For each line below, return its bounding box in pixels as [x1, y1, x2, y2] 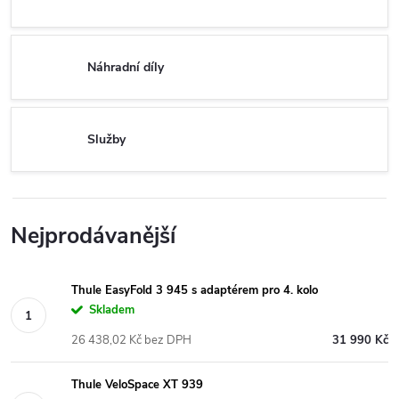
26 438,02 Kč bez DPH [71, 332, 191, 348]
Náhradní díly [87, 58, 164, 76]
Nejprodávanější [11, 221, 175, 251]
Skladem [89, 302, 134, 318]
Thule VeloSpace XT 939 [71, 377, 203, 393]
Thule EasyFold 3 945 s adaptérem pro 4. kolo [71, 282, 318, 298]
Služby [87, 130, 126, 148]
